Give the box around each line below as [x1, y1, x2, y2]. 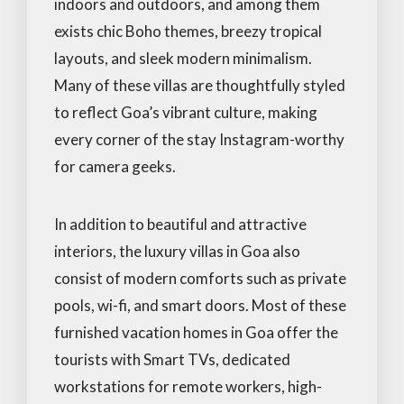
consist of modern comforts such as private [54, 268, 346, 288]
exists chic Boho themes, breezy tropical [54, 21, 322, 41]
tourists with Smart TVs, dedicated [54, 349, 290, 369]
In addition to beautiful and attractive [54, 214, 307, 234]
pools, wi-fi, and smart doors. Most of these [54, 295, 346, 315]
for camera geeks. [54, 156, 176, 176]
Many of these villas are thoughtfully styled [54, 75, 345, 95]
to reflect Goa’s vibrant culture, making [54, 102, 317, 122]
